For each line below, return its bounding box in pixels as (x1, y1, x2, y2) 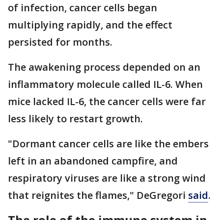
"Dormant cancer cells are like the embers (8, 137, 209, 150)
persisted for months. (8, 35, 112, 49)
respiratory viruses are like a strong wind (8, 171, 206, 185)
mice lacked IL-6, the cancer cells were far (8, 95, 206, 108)
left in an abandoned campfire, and (8, 154, 178, 167)
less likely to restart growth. (8, 112, 143, 125)
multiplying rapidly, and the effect (8, 18, 172, 31)
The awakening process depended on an (8, 60, 200, 74)
